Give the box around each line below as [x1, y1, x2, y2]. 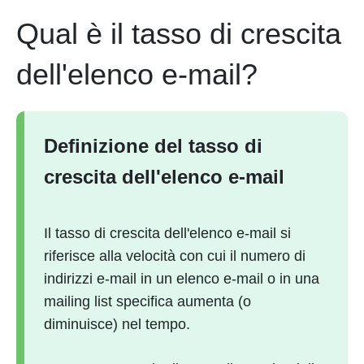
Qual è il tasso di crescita [16, 17, 341, 50]
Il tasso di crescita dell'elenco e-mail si [44, 225, 291, 241]
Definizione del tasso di [44, 135, 262, 157]
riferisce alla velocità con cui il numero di [44, 248, 305, 264]
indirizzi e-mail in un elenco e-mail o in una [44, 271, 319, 287]
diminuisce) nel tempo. [44, 316, 190, 332]
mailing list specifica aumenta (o [44, 293, 251, 310]
